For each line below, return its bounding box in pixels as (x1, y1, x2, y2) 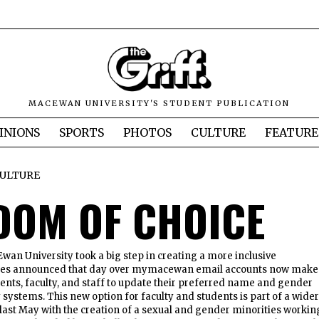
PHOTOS (123, 125, 172, 140)
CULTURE (191, 125, 246, 140)
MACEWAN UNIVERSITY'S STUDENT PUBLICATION (28, 98, 291, 109)
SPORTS (59, 125, 104, 140)
